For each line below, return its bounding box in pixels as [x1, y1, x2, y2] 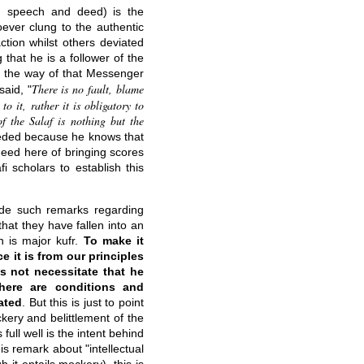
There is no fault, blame [31, 81, 145, 97]
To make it [83, 234, 144, 247]
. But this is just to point [21, 296, 145, 309]
